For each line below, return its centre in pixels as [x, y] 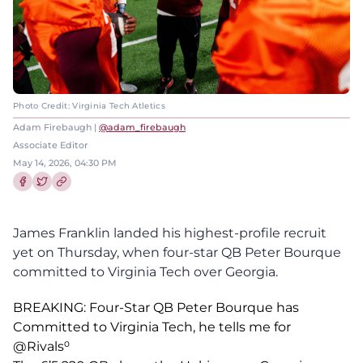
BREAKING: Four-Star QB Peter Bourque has [156, 307]
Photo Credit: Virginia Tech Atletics [89, 105]
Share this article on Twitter [97, 197]
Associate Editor [51, 145]
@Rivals [38, 346]
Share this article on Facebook [83, 197]
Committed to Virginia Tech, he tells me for [152, 327]
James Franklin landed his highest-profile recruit [170, 233]
